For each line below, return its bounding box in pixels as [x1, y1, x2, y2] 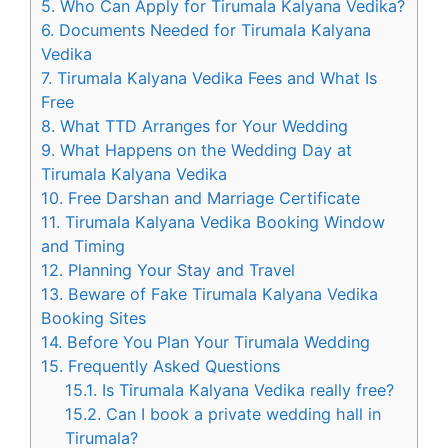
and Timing [41, 236, 125, 257]
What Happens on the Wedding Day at [55, 140, 352, 161]
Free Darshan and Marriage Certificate [63, 188, 360, 209]
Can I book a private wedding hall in [101, 404, 382, 425]
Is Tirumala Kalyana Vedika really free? [97, 380, 395, 401]
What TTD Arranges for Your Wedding [55, 116, 348, 137]
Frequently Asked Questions [63, 356, 280, 377]
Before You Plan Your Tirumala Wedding [62, 332, 370, 353]
